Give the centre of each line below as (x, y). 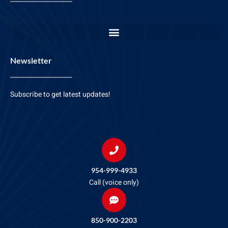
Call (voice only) (114, 183)
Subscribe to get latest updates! (60, 95)
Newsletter (31, 61)
